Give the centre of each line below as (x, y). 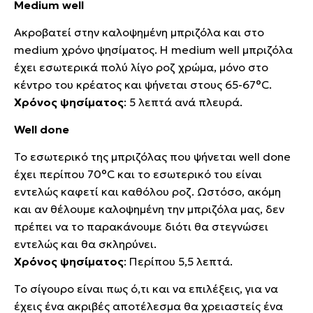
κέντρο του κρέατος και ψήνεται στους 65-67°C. (144, 84)
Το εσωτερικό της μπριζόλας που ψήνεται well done (152, 156)
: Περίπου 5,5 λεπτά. (180, 261)
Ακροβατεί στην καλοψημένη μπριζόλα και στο (139, 32)
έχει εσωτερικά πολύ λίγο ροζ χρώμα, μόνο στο (141, 67)
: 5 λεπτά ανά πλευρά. (184, 102)
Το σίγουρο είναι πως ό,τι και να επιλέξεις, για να (146, 288)
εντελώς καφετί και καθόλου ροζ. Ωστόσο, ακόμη (147, 191)
